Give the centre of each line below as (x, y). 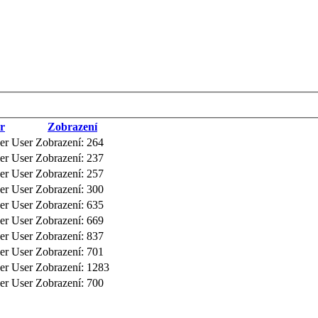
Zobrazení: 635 (70, 205)
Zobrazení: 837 (70, 236)
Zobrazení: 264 (70, 143)
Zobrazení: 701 (70, 252)
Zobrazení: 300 (70, 190)
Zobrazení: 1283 (72, 268)
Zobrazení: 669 (70, 221)
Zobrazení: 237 (70, 158)
